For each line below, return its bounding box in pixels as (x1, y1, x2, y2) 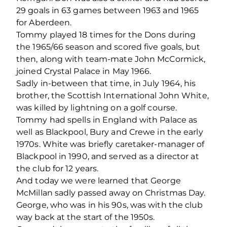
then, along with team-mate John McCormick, (16, 54, 206, 64)
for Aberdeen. (16, 17, 72, 27)
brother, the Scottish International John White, (16, 90, 209, 100)
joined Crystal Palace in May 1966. (16, 66, 152, 76)
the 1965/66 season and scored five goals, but (16, 42, 201, 52)
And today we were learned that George (16, 175, 181, 185)
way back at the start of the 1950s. (16, 212, 155, 222)
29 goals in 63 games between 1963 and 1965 (16, 5, 199, 15)
